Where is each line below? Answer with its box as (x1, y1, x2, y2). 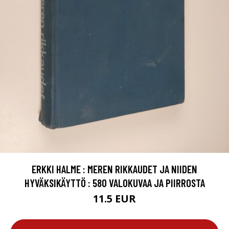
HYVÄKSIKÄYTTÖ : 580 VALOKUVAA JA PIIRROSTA (24, 176, 205, 189)
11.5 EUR (93, 191, 136, 205)
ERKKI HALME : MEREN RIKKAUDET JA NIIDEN (32, 162, 197, 175)
